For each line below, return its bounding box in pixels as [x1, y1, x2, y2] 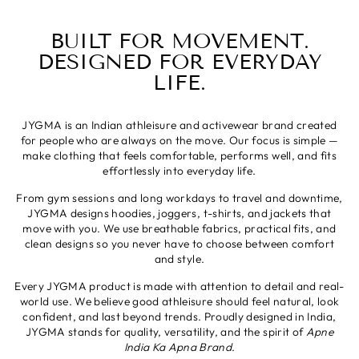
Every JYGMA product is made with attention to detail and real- [14, 279, 345, 294]
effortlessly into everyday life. [103, 163, 256, 179]
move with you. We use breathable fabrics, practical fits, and [22, 221, 337, 236]
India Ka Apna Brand [123, 340, 232, 355]
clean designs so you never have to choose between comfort [24, 236, 335, 252]
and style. [154, 252, 205, 267]
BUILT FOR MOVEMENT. [50, 29, 309, 54]
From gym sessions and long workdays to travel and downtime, [16, 191, 343, 206]
